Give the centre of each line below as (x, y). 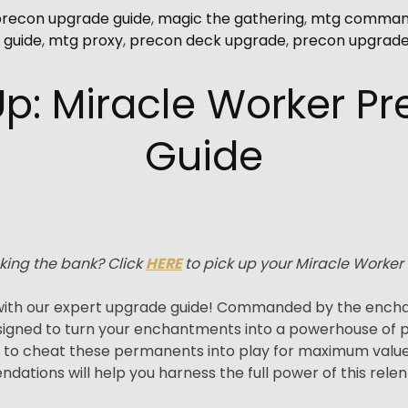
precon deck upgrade (208, 40)
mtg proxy (86, 40)
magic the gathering (231, 18)
